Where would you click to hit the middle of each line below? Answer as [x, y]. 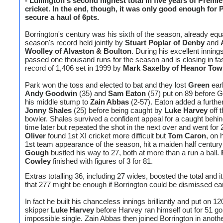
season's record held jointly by [75, 43]
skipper [38, 210]
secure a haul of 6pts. [62, 17]
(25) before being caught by [118, 110]
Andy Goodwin [51, 93]
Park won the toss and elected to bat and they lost [107, 85]
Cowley [38, 161]
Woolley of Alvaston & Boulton [78, 51]
